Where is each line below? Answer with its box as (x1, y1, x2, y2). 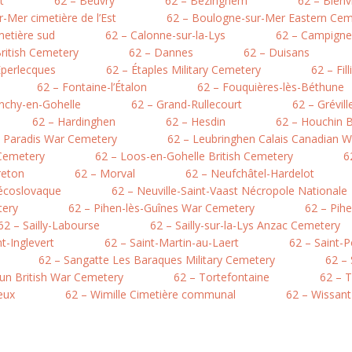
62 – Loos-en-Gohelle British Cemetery (95, 148, 293, 163)
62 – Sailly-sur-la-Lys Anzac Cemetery (150, 218, 340, 233)
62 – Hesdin (166, 114, 225, 129)
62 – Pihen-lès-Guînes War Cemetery (68, 200, 255, 215)
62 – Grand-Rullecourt (131, 97, 242, 112)
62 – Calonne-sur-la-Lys (105, 27, 225, 42)
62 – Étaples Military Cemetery (106, 62, 261, 77)
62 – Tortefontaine (174, 269, 269, 284)
